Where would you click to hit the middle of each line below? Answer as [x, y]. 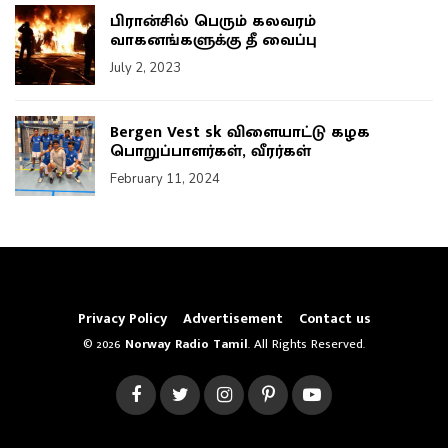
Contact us [334, 318]
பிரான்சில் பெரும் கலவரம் [213, 22]
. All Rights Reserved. [306, 343]
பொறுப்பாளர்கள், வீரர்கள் [210, 152]
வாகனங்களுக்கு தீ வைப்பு [213, 41]
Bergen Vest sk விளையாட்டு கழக [240, 133]
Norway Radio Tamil [186, 343]
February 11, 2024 [165, 179]
